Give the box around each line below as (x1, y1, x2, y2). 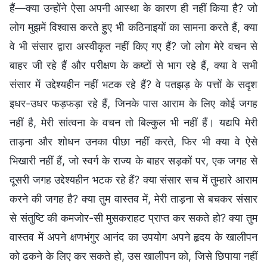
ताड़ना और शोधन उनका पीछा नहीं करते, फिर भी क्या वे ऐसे (10, 135, 257, 148)
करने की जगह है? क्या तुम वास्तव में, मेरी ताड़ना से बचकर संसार (10, 192, 257, 205)
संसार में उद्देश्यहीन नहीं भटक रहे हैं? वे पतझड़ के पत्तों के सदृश (10, 77, 257, 91)
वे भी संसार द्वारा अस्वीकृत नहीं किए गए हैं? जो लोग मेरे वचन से (10, 39, 257, 52)
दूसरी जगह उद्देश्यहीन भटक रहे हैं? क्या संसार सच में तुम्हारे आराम (10, 173, 257, 186)
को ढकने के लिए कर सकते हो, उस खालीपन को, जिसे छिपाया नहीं (10, 249, 257, 262)
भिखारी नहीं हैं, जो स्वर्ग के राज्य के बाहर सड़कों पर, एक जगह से (10, 154, 257, 167)
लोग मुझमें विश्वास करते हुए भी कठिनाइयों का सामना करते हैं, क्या (10, 20, 257, 33)
